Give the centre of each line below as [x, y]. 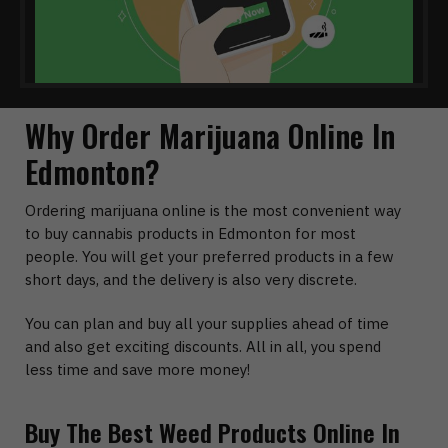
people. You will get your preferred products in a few [209, 257]
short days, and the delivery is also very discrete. [191, 280]
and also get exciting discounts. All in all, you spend [203, 347]
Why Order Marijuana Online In [210, 136]
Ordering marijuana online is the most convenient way [213, 211]
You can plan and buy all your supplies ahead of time [207, 324]
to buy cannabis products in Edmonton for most [190, 234]
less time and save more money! [137, 370]
